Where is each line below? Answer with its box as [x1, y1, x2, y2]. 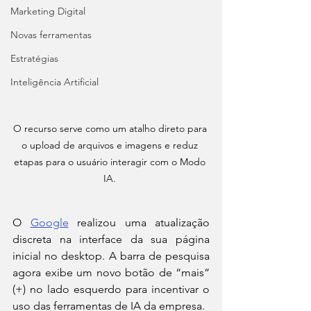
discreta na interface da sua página [12, 233, 210, 246]
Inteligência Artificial [10, 76, 99, 88]
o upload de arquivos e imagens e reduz [22, 139, 201, 152]
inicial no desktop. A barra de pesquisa [12, 249, 210, 263]
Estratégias [10, 52, 58, 65]
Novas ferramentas [10, 28, 92, 41]
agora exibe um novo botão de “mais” [12, 266, 210, 280]
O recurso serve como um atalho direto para [12, 122, 210, 135]
